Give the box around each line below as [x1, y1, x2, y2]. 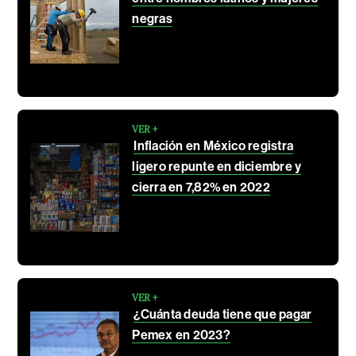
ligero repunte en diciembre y [132, 158, 302, 174]
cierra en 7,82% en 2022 [132, 179, 270, 195]
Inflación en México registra [133, 137, 294, 153]
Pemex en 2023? [132, 327, 230, 342]
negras [132, 10, 172, 26]
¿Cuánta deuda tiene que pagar [133, 306, 312, 322]
